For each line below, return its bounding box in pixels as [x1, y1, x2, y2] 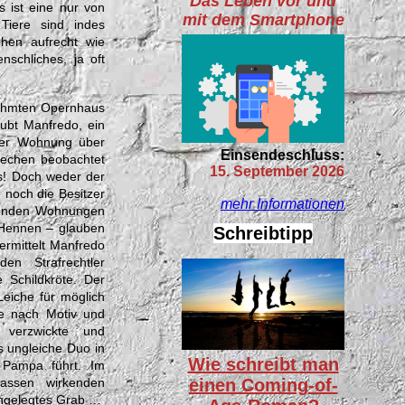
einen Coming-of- [188, 375, 338, 396]
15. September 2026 [210, 164, 344, 180]
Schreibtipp [213, 222, 313, 243]
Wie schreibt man [187, 354, 339, 375]
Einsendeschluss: [221, 147, 344, 164]
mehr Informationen [221, 196, 344, 212]
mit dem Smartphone [182, 10, 344, 29]
